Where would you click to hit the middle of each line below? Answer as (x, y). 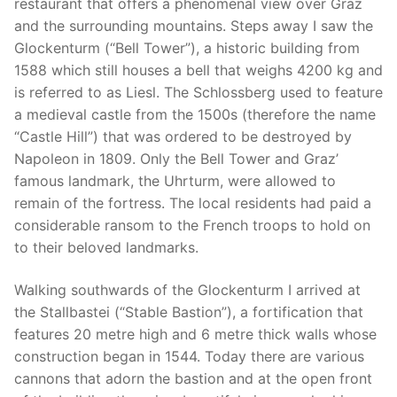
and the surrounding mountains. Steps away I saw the (194, 26)
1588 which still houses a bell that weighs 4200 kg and (198, 70)
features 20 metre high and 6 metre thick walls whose (195, 334)
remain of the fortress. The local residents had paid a (193, 203)
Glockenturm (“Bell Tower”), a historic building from (187, 48)
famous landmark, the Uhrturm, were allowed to (175, 181)
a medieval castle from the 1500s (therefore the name (195, 115)
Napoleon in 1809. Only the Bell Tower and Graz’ (176, 159)
